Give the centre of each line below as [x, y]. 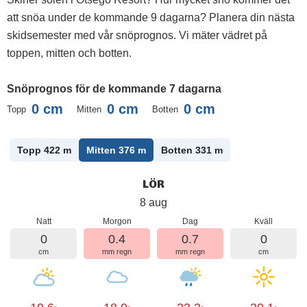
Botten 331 [188, 150]
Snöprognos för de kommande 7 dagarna [114, 89]
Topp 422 [40, 150]
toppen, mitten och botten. [69, 53]
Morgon [117, 221]
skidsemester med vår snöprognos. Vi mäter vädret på [137, 35]
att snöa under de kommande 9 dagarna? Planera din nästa [151, 17]
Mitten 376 [112, 150]
